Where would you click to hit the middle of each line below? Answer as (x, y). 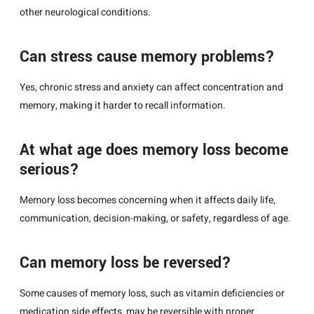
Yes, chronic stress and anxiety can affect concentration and (151, 87)
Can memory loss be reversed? (125, 263)
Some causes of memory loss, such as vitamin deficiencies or (152, 294)
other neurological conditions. (85, 12)
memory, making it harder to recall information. (123, 105)
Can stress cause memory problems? (147, 56)
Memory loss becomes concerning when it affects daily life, (148, 200)
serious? (49, 169)
